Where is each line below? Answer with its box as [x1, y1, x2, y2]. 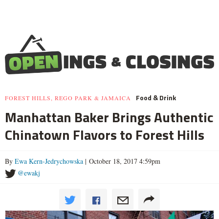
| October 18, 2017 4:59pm [83, 156, 160, 166]
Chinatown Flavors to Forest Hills [5, 124, 204, 146]
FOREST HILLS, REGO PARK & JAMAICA [5, 94, 131, 102]
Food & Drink [136, 92, 176, 103]
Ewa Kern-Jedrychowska [15, 156, 83, 166]
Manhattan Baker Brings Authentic [5, 107, 214, 128]
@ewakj [18, 168, 40, 178]
